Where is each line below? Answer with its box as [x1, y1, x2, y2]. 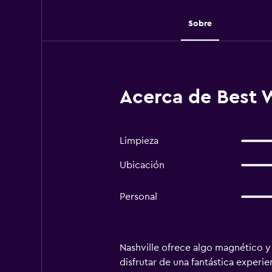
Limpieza [119, 136, 158, 146]
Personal [119, 192, 157, 202]
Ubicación [119, 160, 165, 170]
